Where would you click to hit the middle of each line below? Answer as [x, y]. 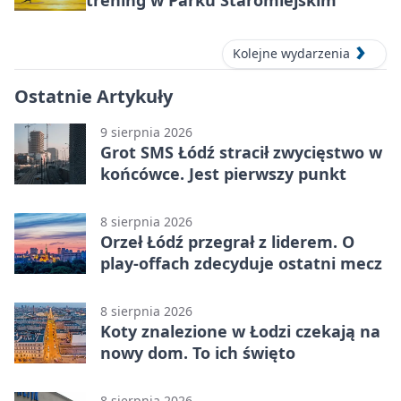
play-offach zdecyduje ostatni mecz [241, 263]
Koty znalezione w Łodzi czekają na [240, 331]
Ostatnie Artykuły [94, 96]
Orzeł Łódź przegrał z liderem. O [227, 241]
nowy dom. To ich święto [198, 352]
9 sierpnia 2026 [146, 132]
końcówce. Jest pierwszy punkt [223, 173]
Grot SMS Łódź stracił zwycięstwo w [241, 152]
